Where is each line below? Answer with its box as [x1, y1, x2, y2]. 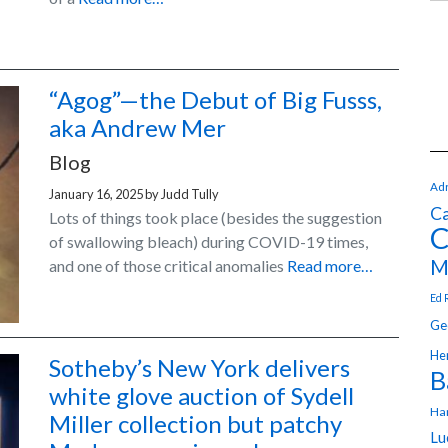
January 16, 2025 [49, 186, 143, 203]
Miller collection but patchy [49, 409, 342, 439]
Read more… [287, 256, 373, 276]
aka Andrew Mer [49, 113, 226, 143]
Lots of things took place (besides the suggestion [49, 208, 382, 228]
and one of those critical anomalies [49, 256, 287, 276]
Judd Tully [161, 186, 219, 203]
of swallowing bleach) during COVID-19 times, [49, 232, 368, 252]
